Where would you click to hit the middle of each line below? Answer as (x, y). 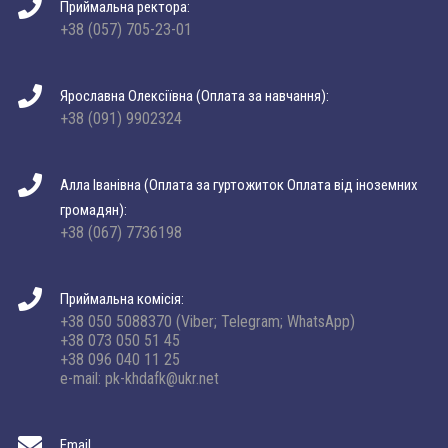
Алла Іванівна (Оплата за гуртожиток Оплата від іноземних (239, 185)
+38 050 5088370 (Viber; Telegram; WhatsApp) (207, 321)
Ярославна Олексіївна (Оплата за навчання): (194, 96)
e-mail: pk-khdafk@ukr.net (139, 378)
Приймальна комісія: (122, 299)
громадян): (93, 210)
